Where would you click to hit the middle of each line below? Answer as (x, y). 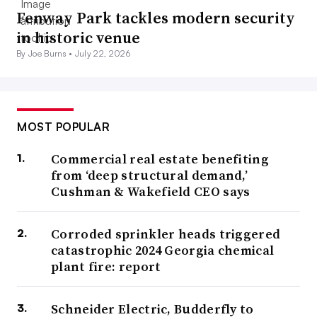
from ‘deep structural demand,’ (149, 175)
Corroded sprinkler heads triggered (166, 234)
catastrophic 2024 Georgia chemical (163, 250)
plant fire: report (106, 267)
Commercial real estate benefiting (160, 159)
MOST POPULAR (63, 127)
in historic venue (78, 38)
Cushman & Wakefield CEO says (151, 192)
